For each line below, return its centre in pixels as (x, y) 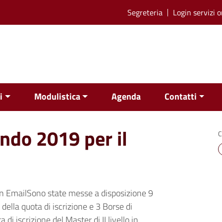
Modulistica (57, 96)
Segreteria (145, 12)
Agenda (126, 96)
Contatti (181, 96)
